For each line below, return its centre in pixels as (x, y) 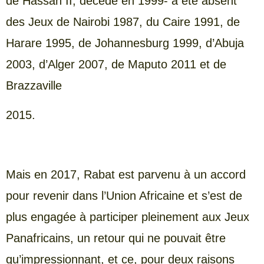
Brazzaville (34, 85)
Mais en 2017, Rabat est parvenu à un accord (126, 174)
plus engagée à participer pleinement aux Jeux (128, 217)
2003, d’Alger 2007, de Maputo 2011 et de (116, 64)
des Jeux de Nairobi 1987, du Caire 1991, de (123, 22)
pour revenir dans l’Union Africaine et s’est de (124, 195)
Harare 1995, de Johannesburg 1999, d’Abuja (125, 43)
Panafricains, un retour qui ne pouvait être (116, 238)
